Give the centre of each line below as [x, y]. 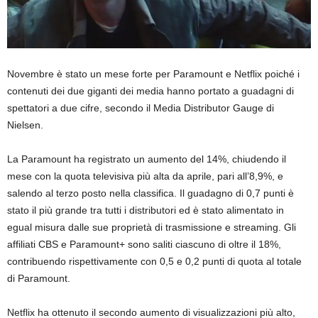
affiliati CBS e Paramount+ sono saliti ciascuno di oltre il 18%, [144, 245]
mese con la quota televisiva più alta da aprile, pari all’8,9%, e [145, 176]
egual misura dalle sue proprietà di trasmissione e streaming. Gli [152, 227]
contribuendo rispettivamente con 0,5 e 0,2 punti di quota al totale [154, 262]
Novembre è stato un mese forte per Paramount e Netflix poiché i [153, 74]
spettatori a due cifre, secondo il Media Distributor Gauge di [141, 108]
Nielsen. [25, 125]
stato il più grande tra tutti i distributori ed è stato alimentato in [146, 210]
